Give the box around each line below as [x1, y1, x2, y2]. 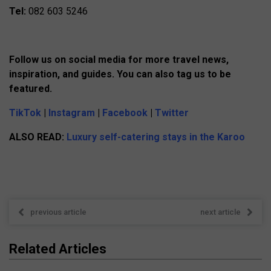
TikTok [9, 107, 41, 119]
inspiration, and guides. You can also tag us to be [9, 68, 231, 80]
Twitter [155, 107, 189, 119]
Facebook [102, 107, 150, 119]
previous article [30, 207, 87, 217]
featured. [9, 83, 54, 95]
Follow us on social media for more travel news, [9, 54, 229, 66]
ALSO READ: [9, 131, 67, 143]
